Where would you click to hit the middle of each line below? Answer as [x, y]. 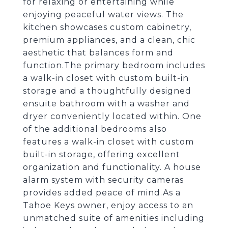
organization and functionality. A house [112, 167]
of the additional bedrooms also [95, 129]
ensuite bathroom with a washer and [106, 104]
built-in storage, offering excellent [102, 154]
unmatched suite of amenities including [114, 218]
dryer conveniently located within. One [112, 116]
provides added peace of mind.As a [102, 193]
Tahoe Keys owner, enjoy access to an [108, 205]
